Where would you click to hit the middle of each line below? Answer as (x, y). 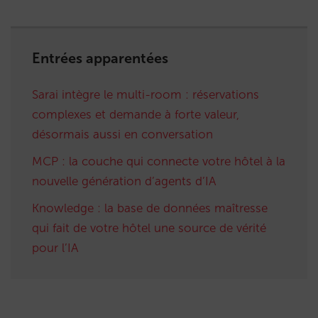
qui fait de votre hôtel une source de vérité (149, 228)
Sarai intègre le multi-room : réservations (146, 95)
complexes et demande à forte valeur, (136, 115)
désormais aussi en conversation (122, 135)
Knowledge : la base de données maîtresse (150, 208)
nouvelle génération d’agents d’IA (124, 181)
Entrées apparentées (100, 59)
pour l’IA (55, 248)
